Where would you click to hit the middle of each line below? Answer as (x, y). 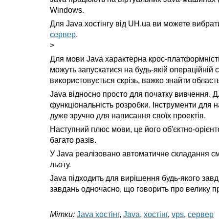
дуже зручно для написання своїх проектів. (128, 116)
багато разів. (73, 140)
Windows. (67, 10)
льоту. (60, 164)
